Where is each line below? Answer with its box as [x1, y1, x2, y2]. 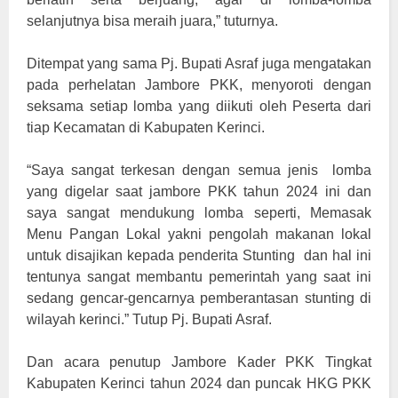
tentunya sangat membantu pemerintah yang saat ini [27, 269, 371, 285]
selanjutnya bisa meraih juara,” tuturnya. [27, 13, 278, 29]
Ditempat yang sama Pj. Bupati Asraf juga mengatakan [27, 56, 371, 72]
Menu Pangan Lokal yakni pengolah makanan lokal [27, 227, 371, 243]
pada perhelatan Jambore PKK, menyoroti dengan [27, 77, 371, 93]
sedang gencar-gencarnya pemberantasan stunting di [27, 291, 371, 306]
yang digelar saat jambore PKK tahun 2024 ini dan [27, 184, 371, 200]
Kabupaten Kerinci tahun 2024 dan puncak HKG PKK [27, 376, 371, 392]
